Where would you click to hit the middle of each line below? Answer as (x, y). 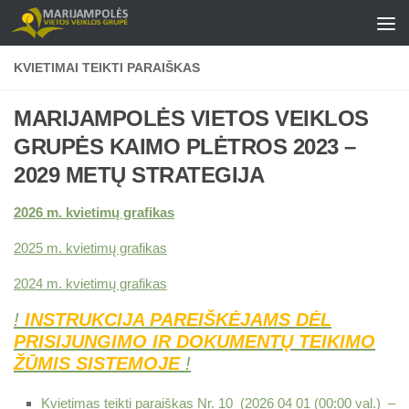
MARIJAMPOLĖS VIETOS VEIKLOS (191, 118)
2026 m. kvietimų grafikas (94, 212)
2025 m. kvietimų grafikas (90, 248)
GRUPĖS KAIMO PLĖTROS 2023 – (185, 147)
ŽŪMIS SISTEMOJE (97, 363)
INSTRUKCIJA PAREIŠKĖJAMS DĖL (178, 320)
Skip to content (77, 25)
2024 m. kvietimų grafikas (90, 283)
